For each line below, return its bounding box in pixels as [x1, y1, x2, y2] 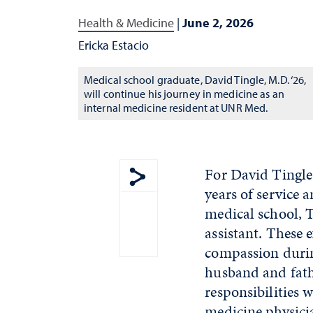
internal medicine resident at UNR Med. [84, 100, 268, 115]
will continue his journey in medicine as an [84, 86, 284, 101]
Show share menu [138, 187, 233, 204]
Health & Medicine [78, 14, 174, 31]
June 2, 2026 [182, 14, 254, 31]
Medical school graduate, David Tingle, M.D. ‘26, [84, 72, 307, 87]
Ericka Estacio [78, 36, 149, 53]
